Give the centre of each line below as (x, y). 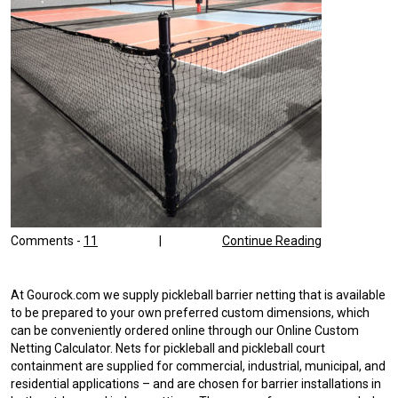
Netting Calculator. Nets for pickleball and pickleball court (168, 349)
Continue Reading (272, 240)
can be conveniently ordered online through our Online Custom (185, 331)
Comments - (47, 240)
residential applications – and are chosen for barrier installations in (196, 384)
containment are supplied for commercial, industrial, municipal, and (198, 366)
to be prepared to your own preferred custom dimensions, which (190, 313)
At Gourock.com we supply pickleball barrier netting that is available (198, 295)
